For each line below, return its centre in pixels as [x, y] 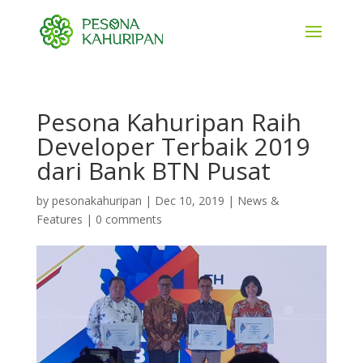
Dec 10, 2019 [189, 201]
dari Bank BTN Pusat [153, 171]
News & [258, 201]
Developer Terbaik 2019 [173, 146]
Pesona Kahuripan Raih [169, 122]
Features [59, 219]
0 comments [128, 219]
